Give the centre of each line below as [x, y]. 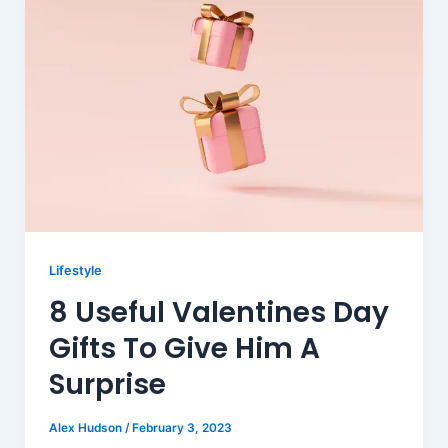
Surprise [107, 384]
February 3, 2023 [181, 427]
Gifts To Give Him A [184, 348]
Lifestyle [75, 271]
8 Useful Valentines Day [218, 312]
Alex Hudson [86, 427]
